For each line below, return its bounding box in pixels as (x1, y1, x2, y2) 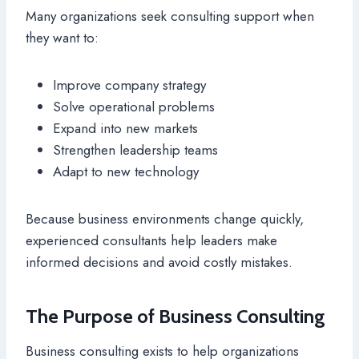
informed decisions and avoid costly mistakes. (26, 252, 292, 272)
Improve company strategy (53, 75, 206, 95)
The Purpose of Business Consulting (26, 304, 325, 328)
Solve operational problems (53, 96, 215, 116)
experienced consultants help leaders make (26, 230, 277, 250)
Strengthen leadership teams (53, 139, 218, 159)
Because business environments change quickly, (26, 208, 304, 228)
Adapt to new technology (53, 161, 199, 181)
